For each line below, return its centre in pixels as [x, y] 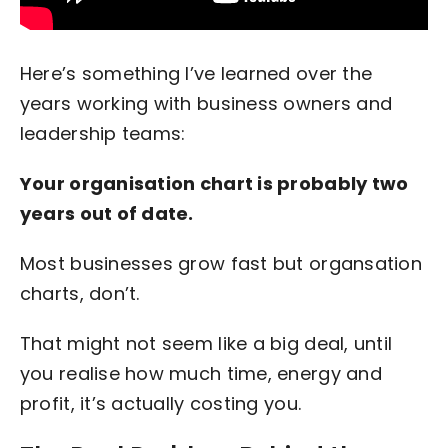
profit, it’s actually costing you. [160, 403]
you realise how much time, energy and [200, 373]
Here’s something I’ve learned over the [196, 73]
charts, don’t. [79, 293]
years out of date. [106, 213]
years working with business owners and [206, 103]
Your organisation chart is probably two [214, 183]
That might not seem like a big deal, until [206, 343]
